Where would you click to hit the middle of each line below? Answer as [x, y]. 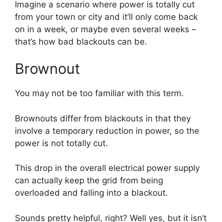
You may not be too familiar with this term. [99, 93]
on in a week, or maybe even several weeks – [106, 29]
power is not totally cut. [61, 143]
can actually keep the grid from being [89, 181]
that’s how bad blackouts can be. [81, 41]
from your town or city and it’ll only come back [106, 17]
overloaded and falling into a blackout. [91, 193]
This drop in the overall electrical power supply [107, 168]
